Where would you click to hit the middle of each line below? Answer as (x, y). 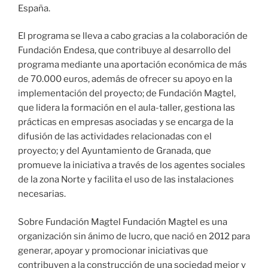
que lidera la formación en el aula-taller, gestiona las (127, 108)
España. (34, 8)
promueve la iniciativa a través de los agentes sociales (132, 165)
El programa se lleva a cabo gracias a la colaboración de (133, 36)
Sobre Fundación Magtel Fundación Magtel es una (123, 222)
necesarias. (42, 194)
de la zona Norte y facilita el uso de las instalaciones (126, 180)
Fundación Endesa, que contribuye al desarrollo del (124, 51)
